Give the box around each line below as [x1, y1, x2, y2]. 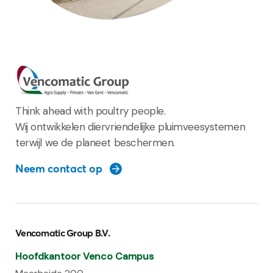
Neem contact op [15, 161, 102, 176]
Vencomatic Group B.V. [15, 227, 110, 239]
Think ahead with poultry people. [15, 104, 166, 118]
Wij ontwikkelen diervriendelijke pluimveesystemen [15, 120, 246, 134]
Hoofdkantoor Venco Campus [15, 250, 154, 263]
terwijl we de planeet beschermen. [15, 136, 175, 150]
